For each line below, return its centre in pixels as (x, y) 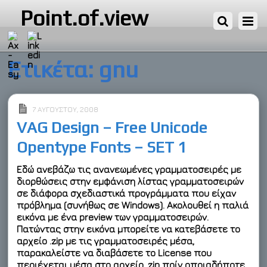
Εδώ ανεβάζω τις (55, 169)
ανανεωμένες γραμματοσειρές (161, 169)
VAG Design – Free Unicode (112, 128)
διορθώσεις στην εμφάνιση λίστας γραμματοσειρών (131, 181)
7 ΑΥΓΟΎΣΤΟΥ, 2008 (66, 109)
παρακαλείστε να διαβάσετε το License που (114, 253)
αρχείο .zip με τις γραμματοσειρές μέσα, (106, 241)
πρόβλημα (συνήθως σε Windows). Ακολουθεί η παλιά (133, 205)
